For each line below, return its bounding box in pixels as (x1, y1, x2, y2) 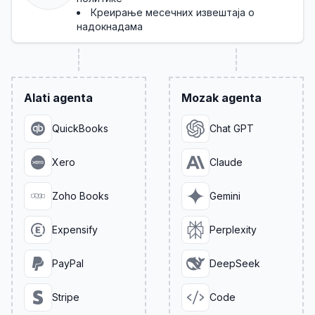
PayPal (52, 257, 84, 269)
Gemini (210, 190, 240, 202)
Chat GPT (210, 122, 254, 134)
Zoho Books (52, 190, 109, 202)
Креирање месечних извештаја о (91, 6, 255, 18)
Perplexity (210, 224, 257, 236)
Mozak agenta (181, 91, 262, 105)
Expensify (52, 224, 98, 236)
